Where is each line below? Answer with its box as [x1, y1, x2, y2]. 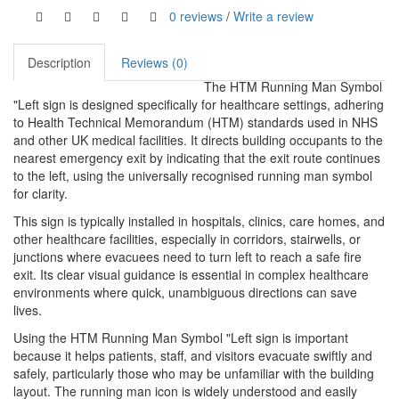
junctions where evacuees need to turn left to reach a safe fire [13, 248, 362, 266]
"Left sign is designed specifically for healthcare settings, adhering [13, 95, 384, 114]
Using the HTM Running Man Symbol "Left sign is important [13, 329, 348, 347]
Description [28, 53, 91, 72]
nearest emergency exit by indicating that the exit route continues [13, 149, 380, 167]
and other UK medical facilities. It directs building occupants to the [13, 131, 383, 150]
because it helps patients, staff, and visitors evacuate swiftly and [13, 346, 372, 365]
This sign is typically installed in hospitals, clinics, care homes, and [13, 212, 385, 231]
